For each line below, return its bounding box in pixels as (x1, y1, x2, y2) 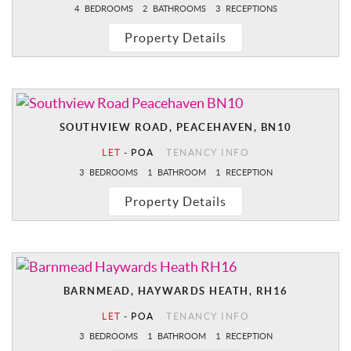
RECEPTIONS (223, 4, 277, 14)
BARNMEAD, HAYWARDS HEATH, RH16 (63, 285, 288, 298)
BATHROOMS (150, 4, 206, 14)
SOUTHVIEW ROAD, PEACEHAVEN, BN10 (59, 121, 292, 134)
